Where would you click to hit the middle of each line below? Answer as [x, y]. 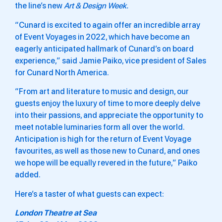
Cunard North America [67, 72]
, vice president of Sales [164, 60]
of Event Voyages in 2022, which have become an [102, 37]
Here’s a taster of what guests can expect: [89, 194]
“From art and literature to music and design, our [102, 92]
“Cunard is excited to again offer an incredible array [108, 25]
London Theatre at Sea [56, 213]
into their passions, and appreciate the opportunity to [109, 115]
